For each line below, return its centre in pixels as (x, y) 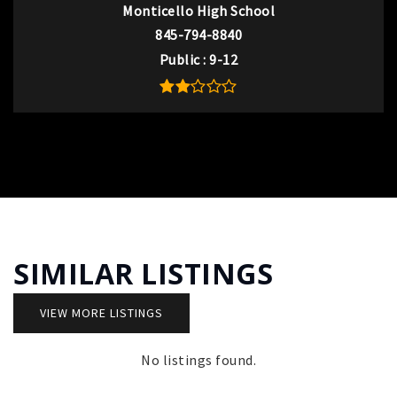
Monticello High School (198, 11)
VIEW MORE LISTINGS (101, 313)
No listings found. (198, 360)
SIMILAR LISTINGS (143, 274)
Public (181, 60)
